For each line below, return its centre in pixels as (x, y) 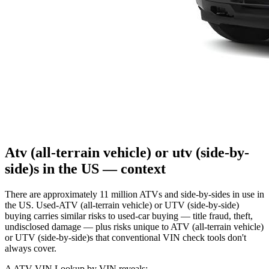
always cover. (31, 248)
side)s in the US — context (85, 168)
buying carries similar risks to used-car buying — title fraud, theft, (129, 216)
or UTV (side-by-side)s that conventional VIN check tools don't (125, 237)
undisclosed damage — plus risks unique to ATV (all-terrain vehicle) (134, 226)
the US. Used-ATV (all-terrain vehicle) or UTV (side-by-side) (122, 205)
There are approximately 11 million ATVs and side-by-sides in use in (134, 194)
